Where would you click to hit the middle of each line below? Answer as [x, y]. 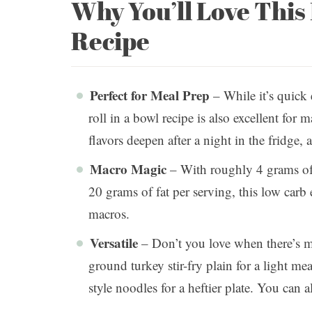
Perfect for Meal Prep [150, 95]
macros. [109, 214]
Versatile [114, 243]
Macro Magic [128, 169]
